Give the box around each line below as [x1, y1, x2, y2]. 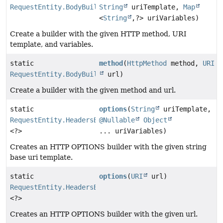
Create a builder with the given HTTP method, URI [10, 29, 187, 38]
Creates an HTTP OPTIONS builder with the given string [10, 142, 207, 151]
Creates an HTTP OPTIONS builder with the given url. [10, 210, 198, 218]
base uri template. [10, 153, 73, 161]
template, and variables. [10, 40, 93, 48]
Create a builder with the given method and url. [10, 86, 176, 94]
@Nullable [99, 115, 135, 124]
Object [143, 115, 168, 124]
